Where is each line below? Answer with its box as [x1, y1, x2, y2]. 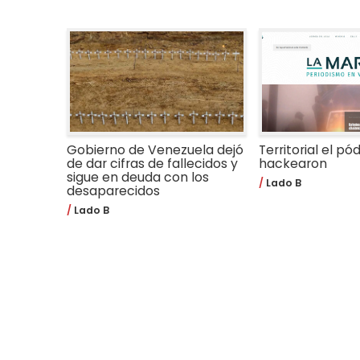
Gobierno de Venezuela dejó [67, 140, 244, 159]
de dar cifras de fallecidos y [67, 153, 239, 173]
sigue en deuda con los [67, 167, 210, 186]
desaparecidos [67, 181, 161, 200]
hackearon [258, 153, 327, 173]
